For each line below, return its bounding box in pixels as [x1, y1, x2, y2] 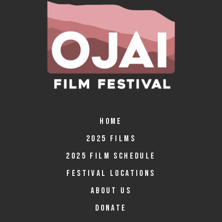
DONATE [95, 203, 127, 214]
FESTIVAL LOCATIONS [66, 168, 156, 179]
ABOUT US [90, 186, 132, 196]
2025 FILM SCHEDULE [66, 151, 156, 162]
